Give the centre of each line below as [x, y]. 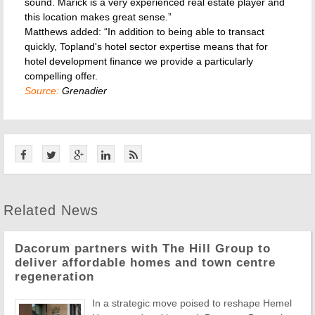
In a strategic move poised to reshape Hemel [192, 303]
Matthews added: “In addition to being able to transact [144, 32]
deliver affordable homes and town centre [145, 263]
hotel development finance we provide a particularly [139, 61]
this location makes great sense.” [98, 17]
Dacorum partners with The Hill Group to [143, 249]
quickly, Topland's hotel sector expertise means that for [146, 46]
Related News [51, 210]
